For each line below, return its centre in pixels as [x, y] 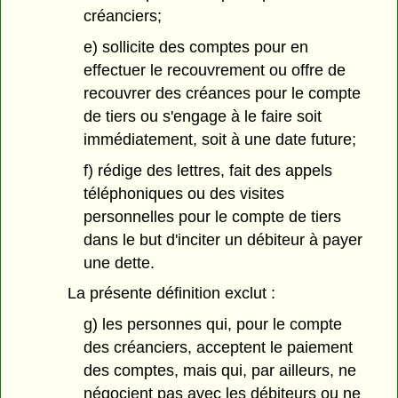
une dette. [119, 263]
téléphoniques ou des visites [183, 193]
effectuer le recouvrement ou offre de [214, 70]
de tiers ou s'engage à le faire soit [202, 116]
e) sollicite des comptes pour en [195, 47]
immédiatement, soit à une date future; [219, 139]
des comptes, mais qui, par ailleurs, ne [219, 371]
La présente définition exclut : [172, 294]
